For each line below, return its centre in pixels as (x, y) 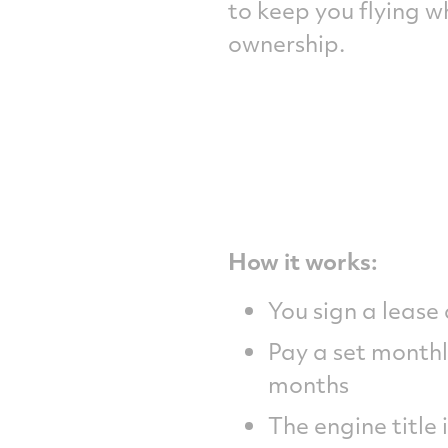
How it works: (302, 261)
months (308, 384)
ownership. (286, 43)
